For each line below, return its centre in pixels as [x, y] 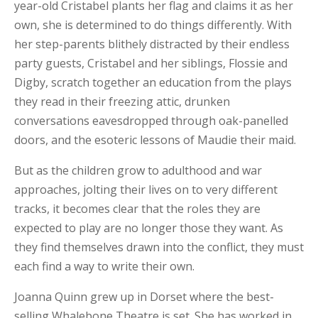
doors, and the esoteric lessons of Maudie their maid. [155, 139]
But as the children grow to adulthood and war [138, 170]
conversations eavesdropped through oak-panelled [151, 120]
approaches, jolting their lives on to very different [146, 189]
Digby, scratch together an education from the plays [153, 82]
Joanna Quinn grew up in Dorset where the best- [144, 296]
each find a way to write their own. [104, 266]
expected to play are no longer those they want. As [149, 227]
